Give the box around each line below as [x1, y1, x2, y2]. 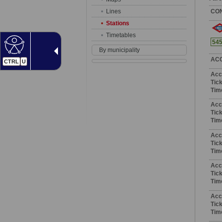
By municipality [99, 46, 140, 54]
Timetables [106, 31, 136, 39]
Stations [106, 19, 129, 27]
